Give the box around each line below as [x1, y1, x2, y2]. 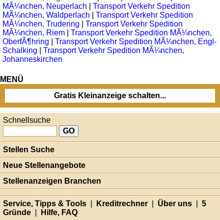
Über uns [158, 199, 192, 208]
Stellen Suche [3, 145, 55, 154]
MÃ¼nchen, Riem [2, 28, 67, 37]
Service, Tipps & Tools [3, 199, 86, 208]
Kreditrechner [96, 199, 148, 208]
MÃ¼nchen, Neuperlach [2, 2, 89, 10]
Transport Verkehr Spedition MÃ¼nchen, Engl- [55, 37, 217, 46]
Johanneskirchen [2, 55, 62, 63]
